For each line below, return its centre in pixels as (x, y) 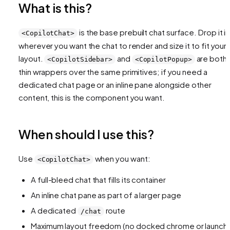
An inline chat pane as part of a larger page (106, 195)
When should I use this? (86, 134)
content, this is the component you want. (92, 97)
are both (211, 58)
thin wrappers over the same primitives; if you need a (113, 71)
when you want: (122, 158)
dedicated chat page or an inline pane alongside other (115, 84)
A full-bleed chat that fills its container (98, 179)
